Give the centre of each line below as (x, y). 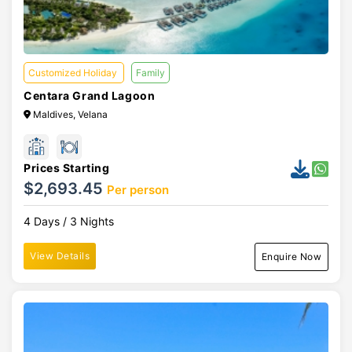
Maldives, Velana (69, 114)
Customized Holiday (74, 73)
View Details (60, 256)
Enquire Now (291, 257)
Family (150, 73)
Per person (138, 190)
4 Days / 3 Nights (69, 221)
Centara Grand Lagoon (90, 95)
